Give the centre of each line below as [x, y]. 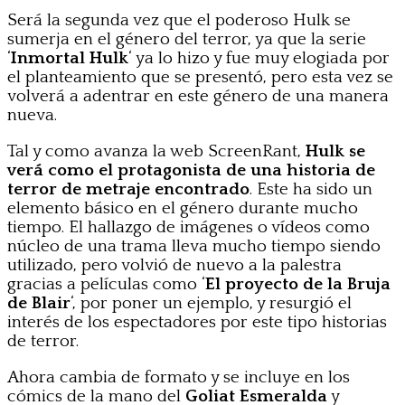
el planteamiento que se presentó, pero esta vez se [200, 77]
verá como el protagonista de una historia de [191, 170]
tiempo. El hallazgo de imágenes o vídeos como [188, 227]
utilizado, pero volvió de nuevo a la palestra [174, 265]
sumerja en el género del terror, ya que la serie [187, 39]
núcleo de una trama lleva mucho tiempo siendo [194, 246]
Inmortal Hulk [70, 58]
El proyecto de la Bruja [298, 284]
